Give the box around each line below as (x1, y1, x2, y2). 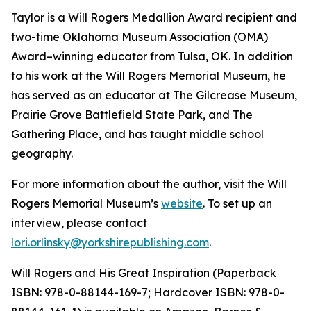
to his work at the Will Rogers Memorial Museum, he (11, 69, 286, 83)
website (161, 196, 203, 210)
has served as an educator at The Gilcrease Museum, (11, 88, 297, 102)
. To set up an (203, 196, 272, 210)
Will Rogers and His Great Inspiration (11, 266, 210, 280)
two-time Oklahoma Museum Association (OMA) (11, 30, 268, 44)
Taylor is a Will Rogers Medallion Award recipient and (11, 10, 297, 24)
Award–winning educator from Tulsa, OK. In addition (11, 49, 293, 63)
